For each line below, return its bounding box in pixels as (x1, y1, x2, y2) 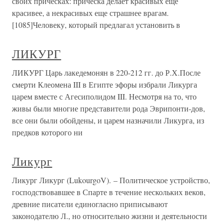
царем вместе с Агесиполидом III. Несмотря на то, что (12, 91, 197, 102)
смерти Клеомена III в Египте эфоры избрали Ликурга (12, 79, 197, 90)
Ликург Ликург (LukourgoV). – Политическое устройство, (12, 175, 210, 185)
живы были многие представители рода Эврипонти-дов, (12, 103, 205, 113)
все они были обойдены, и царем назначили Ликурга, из (12, 115, 204, 125)
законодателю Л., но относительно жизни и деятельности (12, 211, 207, 221)
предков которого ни (12, 127, 83, 137)
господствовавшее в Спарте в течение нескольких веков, (12, 187, 206, 197)
